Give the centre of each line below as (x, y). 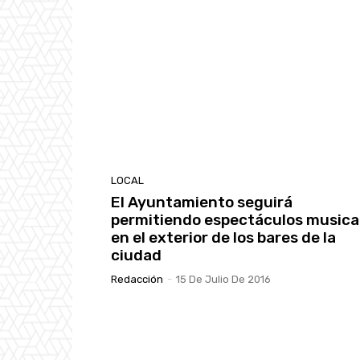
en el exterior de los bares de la (223, 238)
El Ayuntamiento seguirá (202, 202)
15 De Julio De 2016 (223, 280)
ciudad (136, 256)
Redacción (137, 280)
